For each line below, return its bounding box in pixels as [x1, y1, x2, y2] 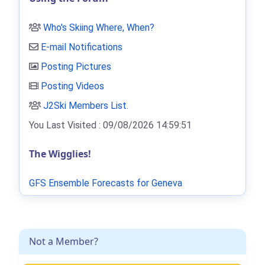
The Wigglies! [29, 147, 91, 160]
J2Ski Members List [43, 100, 127, 111]
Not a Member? [29, 235, 98, 248]
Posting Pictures [41, 61, 111, 72]
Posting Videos [41, 80, 104, 92]
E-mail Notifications [41, 41, 122, 53]
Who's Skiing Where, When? [43, 22, 154, 33]
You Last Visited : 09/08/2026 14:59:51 [29, 119, 192, 131]
